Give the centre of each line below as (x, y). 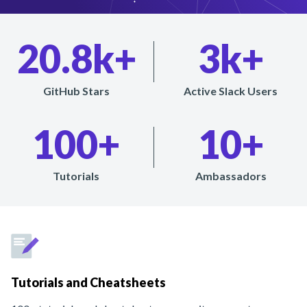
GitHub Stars (76, 90)
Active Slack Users (231, 90)
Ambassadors (231, 176)
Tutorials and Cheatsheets (88, 282)
